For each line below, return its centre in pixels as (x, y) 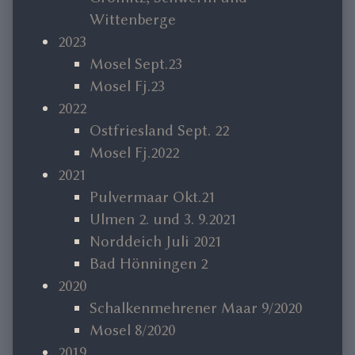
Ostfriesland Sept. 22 (159, 131)
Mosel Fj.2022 (134, 153)
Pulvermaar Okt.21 (153, 197)
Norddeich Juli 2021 (156, 242)
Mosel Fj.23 (127, 86)
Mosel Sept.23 (136, 64)
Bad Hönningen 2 (149, 264)
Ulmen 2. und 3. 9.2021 (163, 219)
